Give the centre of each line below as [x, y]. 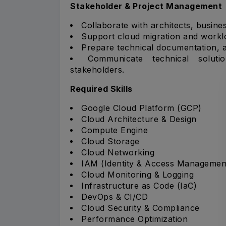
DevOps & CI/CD [115, 196]
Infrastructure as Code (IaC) [139, 185]
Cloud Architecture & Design [139, 119]
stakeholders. [97, 69]
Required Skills [101, 89]
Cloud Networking [118, 152]
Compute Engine [115, 130]
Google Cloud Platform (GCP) [142, 108]
